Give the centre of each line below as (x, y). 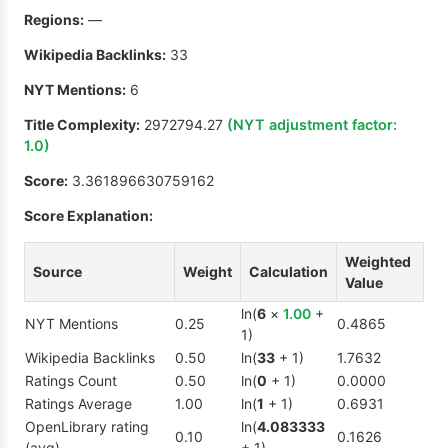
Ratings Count (71, 381)
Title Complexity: (82, 125)
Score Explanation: (88, 216)
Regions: (54, 20)
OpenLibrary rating (87, 427)
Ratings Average (78, 404)
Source (57, 272)
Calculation (288, 272)
